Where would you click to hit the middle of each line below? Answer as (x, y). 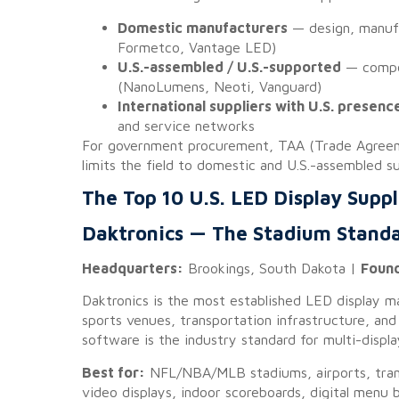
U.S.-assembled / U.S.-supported (229, 66)
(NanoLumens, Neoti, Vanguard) (220, 86)
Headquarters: (133, 268)
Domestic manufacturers (203, 27)
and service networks (186, 125)
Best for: (114, 372)
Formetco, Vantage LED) (197, 47)
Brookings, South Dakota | (272, 268)
